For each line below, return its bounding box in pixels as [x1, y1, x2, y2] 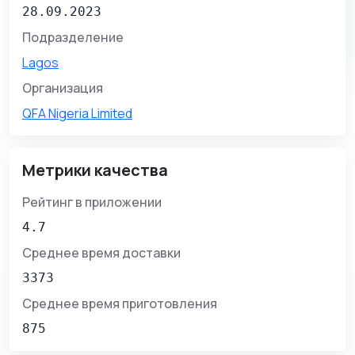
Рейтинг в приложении [22, 193, 162, 212]
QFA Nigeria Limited [22, 105, 132, 123]
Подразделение [22, 29, 124, 47]
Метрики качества [22, 159, 168, 181]
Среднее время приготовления [22, 295, 217, 313]
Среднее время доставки [22, 244, 181, 262]
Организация [22, 79, 103, 97]
